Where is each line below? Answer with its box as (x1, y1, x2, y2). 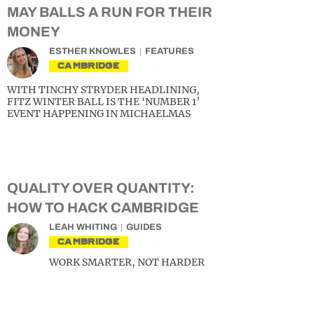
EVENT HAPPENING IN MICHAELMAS (7, 107, 191, 120)
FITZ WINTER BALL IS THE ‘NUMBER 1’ (7, 95, 200, 108)
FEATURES (145, 46, 194, 56)
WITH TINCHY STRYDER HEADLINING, (7, 83, 200, 96)
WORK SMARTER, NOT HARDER (49, 256, 205, 268)
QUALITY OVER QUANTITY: (7, 180, 195, 196)
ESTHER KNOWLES (49, 46, 136, 56)
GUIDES (126, 222, 162, 232)
